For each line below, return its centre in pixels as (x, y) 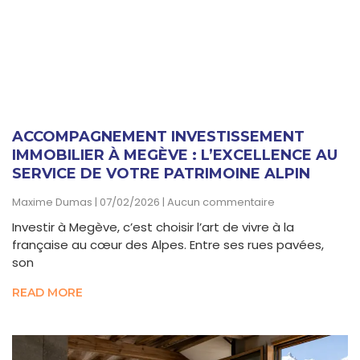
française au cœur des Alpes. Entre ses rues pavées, (168, 245)
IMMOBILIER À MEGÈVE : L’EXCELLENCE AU (175, 155)
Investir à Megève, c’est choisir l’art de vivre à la (153, 227)
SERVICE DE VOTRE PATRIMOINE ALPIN (161, 174)
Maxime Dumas (53, 202)
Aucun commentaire (220, 202)
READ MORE (47, 293)
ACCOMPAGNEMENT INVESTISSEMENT (158, 137)
